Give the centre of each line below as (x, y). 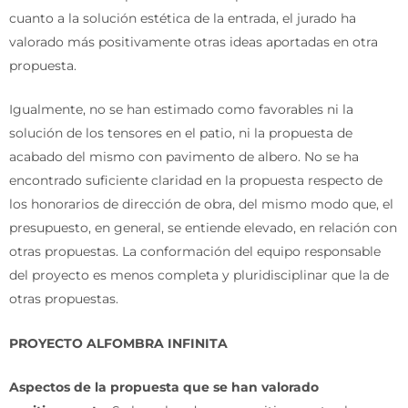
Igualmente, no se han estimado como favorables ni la (181, 110)
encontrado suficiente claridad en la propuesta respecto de (196, 181)
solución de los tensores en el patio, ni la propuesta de (181, 133)
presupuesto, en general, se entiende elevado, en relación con (203, 228)
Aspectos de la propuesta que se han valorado (164, 387)
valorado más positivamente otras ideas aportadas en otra (194, 41)
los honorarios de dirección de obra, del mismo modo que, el (201, 204)
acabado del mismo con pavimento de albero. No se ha (184, 157)
